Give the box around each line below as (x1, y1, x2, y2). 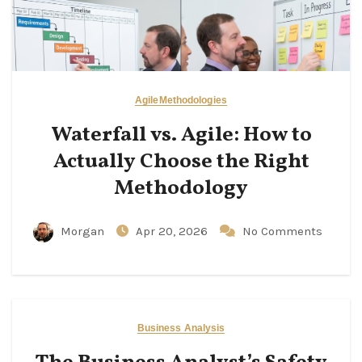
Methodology (114, 174, 248, 203)
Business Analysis (137, 322, 225, 334)
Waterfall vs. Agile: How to (50, 120, 312, 149)
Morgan (57, 224, 107, 238)
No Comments (242, 224, 322, 238)
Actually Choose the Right (53, 147, 309, 176)
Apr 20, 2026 (135, 224, 211, 238)
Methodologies (158, 95, 227, 106)
